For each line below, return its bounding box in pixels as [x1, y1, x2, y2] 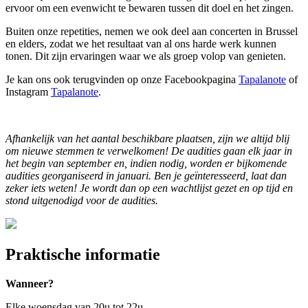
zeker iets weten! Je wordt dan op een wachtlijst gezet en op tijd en [5, 182, 293, 195]
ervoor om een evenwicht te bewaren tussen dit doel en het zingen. [5, 2, 294, 14]
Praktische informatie [5, 245, 160, 264]
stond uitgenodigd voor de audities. [5, 195, 158, 207]
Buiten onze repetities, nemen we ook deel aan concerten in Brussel [5, 25, 298, 38]
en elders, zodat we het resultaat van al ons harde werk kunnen [5, 38, 276, 50]
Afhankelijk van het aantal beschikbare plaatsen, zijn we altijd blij [5, 133, 289, 145]
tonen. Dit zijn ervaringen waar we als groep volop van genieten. [5, 50, 286, 63]
